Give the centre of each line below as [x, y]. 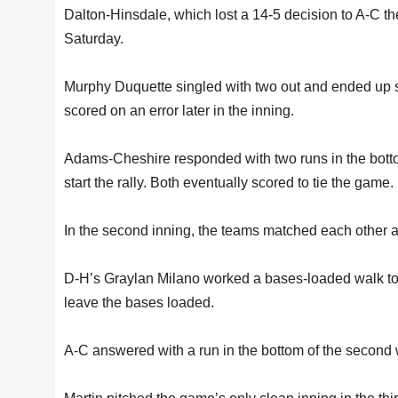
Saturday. [94, 39]
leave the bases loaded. [139, 302]
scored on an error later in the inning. [179, 111]
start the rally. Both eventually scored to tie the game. [229, 183]
